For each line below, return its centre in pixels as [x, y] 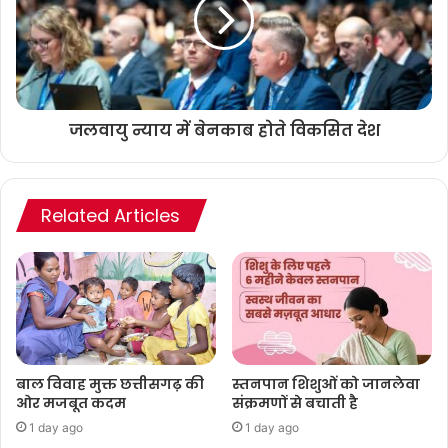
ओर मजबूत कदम [71, 402]
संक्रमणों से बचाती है [295, 402]
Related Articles [110, 215]
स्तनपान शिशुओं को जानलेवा [326, 383]
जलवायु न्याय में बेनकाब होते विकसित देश [224, 130]
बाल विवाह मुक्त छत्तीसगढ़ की [110, 383]
